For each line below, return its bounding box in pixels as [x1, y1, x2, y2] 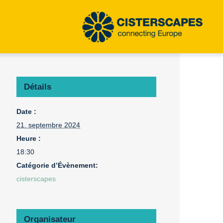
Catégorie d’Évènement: [16, 161, 99, 169]
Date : [16, 107, 37, 115]
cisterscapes [16, 174, 56, 183]
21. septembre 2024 [16, 120, 81, 129]
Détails [24, 82, 52, 92]
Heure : [16, 134, 41, 142]
